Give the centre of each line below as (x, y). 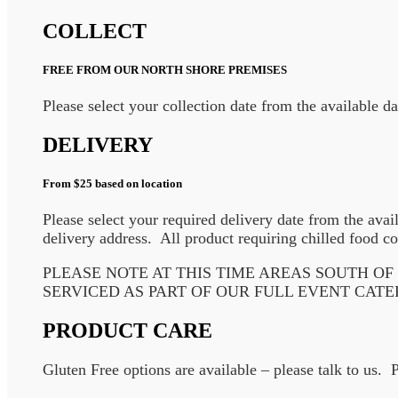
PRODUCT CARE (127, 331)
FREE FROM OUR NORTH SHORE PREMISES (165, 69)
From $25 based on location (112, 184)
